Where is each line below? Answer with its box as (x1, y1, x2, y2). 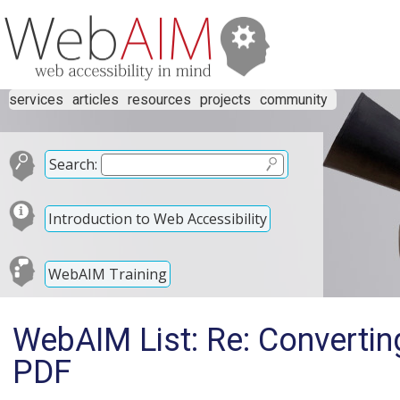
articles (72, 91, 119, 108)
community (260, 91, 328, 108)
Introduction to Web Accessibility (48, 208, 267, 229)
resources (128, 91, 191, 108)
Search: (49, 154, 97, 174)
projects (200, 91, 251, 108)
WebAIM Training (48, 263, 167, 284)
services (9, 91, 63, 108)
